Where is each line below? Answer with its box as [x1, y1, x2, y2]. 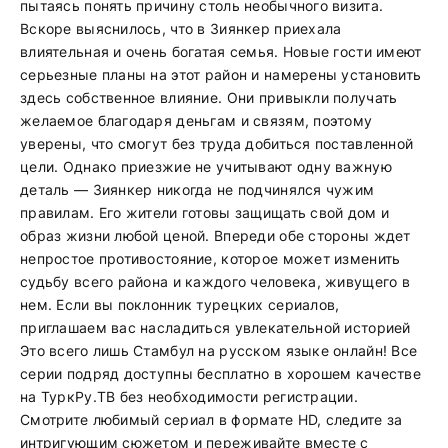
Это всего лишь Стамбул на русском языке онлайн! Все [20, 342, 418, 359]
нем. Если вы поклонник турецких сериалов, [20, 296, 340, 313]
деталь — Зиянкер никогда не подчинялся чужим [20, 181, 375, 198]
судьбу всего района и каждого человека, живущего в [20, 273, 410, 290]
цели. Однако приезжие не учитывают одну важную [20, 158, 392, 175]
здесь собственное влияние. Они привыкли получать [20, 89, 398, 106]
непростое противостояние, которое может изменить [20, 250, 401, 267]
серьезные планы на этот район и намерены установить [20, 66, 422, 83]
